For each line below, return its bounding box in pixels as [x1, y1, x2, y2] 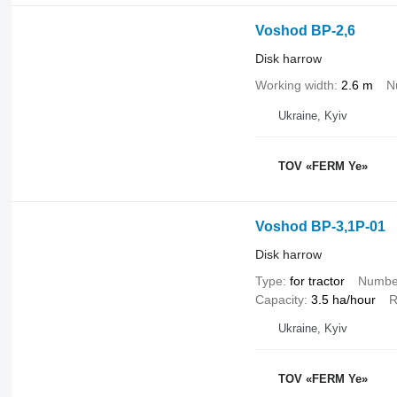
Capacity [254, 292, 304, 307]
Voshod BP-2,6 [254, 23, 355, 39]
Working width [254, 78, 334, 93]
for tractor [289, 273, 345, 288]
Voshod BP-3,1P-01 [254, 218, 385, 234]
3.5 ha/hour [310, 292, 376, 307]
